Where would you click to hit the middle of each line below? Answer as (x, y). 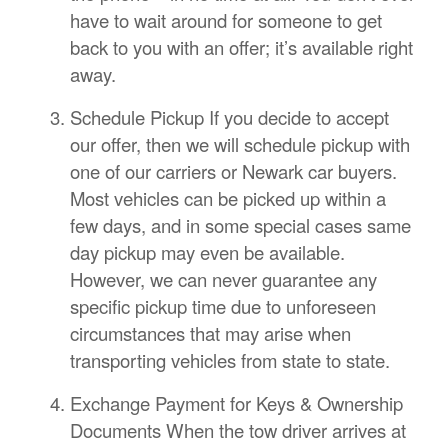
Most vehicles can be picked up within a (228, 198)
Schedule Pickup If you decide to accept (229, 117)
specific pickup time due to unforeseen (223, 306)
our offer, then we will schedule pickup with (240, 144)
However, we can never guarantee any (223, 279)
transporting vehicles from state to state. (230, 360)
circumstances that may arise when (210, 333)
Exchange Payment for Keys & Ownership (236, 403)
